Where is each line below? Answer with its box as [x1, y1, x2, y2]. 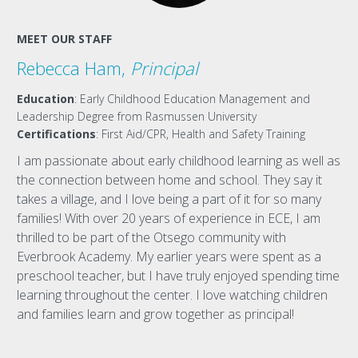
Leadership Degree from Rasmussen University [17, 109, 257, 124]
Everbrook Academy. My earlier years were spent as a [17, 248, 322, 265]
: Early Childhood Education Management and [74, 91, 311, 106]
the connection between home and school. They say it [17, 171, 323, 189]
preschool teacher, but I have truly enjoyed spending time [17, 267, 340, 284]
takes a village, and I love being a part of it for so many [17, 190, 322, 208]
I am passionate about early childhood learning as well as [17, 152, 341, 169]
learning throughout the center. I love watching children [17, 286, 328, 304]
